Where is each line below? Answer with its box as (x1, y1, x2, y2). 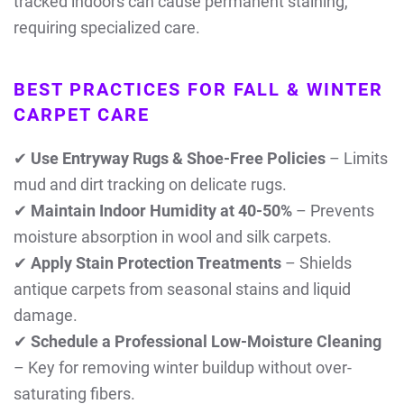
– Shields (281, 253, 352, 273)
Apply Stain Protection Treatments (31, 253, 281, 273)
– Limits (326, 149, 388, 169)
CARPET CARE (14, 104, 150, 126)
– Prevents (292, 201, 374, 221)
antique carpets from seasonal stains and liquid (14, 280, 351, 299)
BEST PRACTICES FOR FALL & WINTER (14, 78, 383, 101)
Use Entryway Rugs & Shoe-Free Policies (31, 149, 326, 169)
